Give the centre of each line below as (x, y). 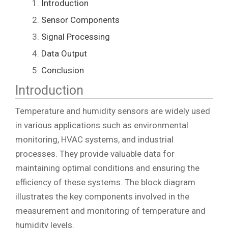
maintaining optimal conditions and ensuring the (107, 168)
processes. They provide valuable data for (95, 153)
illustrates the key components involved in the (102, 196)
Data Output (64, 53)
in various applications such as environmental (102, 125)
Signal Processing (76, 36)
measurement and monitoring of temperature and (110, 210)
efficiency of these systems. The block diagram (105, 182)
